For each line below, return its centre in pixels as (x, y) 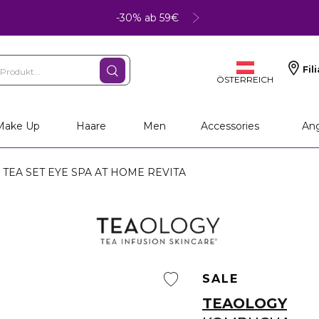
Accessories (230, 126)
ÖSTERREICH (245, 79)
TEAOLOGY (245, 303)
